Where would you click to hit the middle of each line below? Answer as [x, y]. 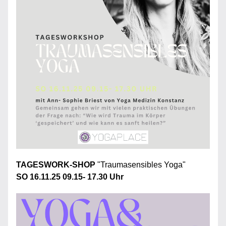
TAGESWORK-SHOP [57, 165]
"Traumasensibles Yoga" [142, 165]
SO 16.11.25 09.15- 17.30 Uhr [71, 177]
